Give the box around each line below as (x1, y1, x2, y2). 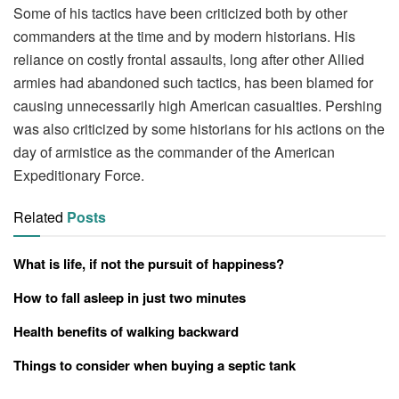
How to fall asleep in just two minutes (13, 287, 246, 307)
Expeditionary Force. (13, 164, 144, 185)
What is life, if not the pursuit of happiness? (13, 253, 284, 273)
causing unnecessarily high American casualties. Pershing (13, 94, 382, 116)
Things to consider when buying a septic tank (13, 354, 296, 375)
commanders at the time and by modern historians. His (13, 25, 355, 46)
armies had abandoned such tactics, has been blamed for (13, 71, 373, 93)
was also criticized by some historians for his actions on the (13, 118, 385, 139)
